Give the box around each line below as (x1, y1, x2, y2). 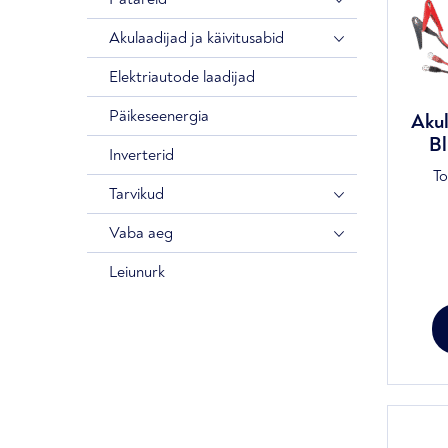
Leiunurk (109, 262, 165, 282)
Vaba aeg (109, 223, 173, 243)
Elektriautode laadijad (109, 67, 255, 87)
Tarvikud (109, 184, 164, 204)
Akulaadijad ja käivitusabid (109, 28, 284, 48)
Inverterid (109, 145, 174, 165)
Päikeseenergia (109, 106, 209, 126)
